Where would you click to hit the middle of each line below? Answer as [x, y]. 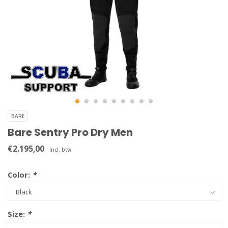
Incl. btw [60, 150]
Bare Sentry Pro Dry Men [70, 132]
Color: [20, 175]
